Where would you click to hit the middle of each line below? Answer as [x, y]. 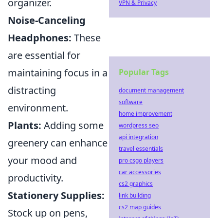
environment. [38, 108]
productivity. [36, 178]
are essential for [44, 55]
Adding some [73, 125]
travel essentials [141, 149]
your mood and [42, 160]
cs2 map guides [140, 207]
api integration [138, 137]
